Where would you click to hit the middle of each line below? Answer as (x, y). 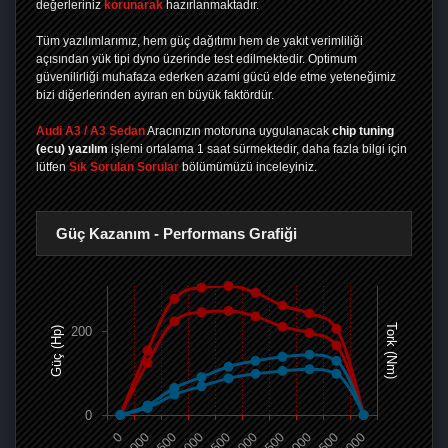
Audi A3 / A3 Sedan (90, 131)
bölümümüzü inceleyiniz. (248, 167)
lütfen (52, 167)
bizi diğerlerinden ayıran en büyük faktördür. (155, 95)
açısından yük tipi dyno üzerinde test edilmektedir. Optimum (196, 59)
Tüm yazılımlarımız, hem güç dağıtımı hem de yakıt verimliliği (199, 41)
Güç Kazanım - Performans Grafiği (176, 234)
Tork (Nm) (391, 351)
